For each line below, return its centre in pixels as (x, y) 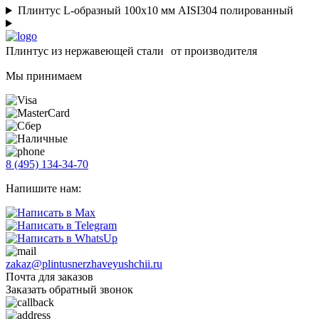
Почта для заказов (49, 277)
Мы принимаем (44, 76)
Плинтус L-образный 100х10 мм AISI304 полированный (155, 11)
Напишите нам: (43, 189)
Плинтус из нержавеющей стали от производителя (131, 51)
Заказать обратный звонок (69, 290)
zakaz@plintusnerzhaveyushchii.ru (84, 264)
